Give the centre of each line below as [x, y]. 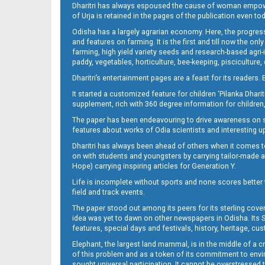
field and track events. [109, 192]
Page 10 [109, 152]
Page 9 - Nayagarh [109, 36]
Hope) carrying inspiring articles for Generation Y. [154, 166]
